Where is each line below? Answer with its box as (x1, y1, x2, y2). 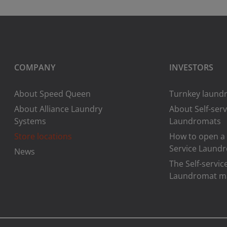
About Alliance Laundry (14, 103, 103, 115)
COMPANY (14, 62, 56, 73)
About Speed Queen (14, 88, 91, 99)
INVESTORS (169, 62, 214, 73)
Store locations (14, 131, 72, 142)
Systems (14, 116, 47, 127)
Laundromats (169, 116, 221, 127)
